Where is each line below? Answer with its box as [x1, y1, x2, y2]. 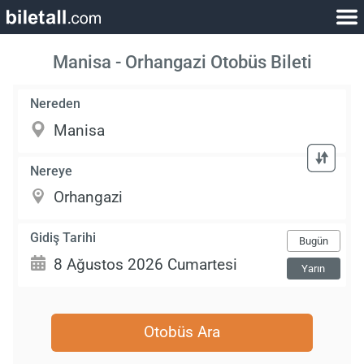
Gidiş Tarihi [30, 229, 97, 245]
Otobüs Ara [144, 323, 220, 342]
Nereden [30, 96, 81, 112]
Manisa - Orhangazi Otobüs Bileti [52, 51, 312, 73]
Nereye [30, 162, 73, 179]
